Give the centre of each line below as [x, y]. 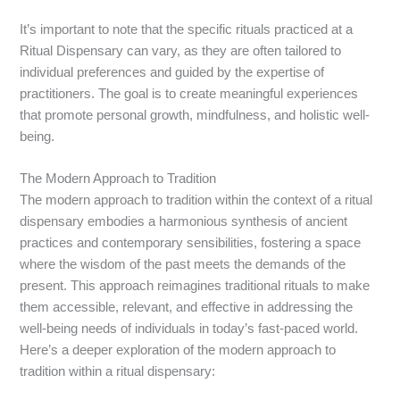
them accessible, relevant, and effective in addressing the [187, 307]
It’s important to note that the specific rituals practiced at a [187, 29]
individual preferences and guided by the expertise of [172, 72]
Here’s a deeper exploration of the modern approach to [178, 350]
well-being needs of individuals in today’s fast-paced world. [189, 328]
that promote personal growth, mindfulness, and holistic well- [195, 115]
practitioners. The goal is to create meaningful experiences [189, 93]
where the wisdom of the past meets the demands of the [183, 264]
